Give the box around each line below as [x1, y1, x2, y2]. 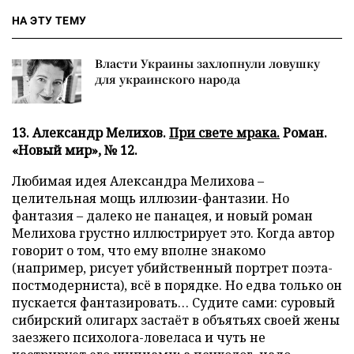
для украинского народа [95, 71, 240, 87]
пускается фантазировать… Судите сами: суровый [12, 294, 335, 311]
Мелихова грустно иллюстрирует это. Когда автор [12, 224, 334, 242]
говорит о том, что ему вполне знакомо [12, 242, 265, 259]
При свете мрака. [169, 124, 280, 141]
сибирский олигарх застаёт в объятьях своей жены [12, 311, 340, 329]
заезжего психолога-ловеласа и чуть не [12, 329, 265, 346]
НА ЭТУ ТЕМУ [12, 14, 87, 27]
